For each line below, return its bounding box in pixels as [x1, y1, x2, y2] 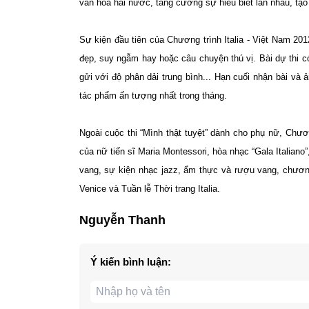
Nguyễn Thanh [79, 212, 166, 227]
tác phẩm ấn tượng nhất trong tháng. [79, 90, 227, 101]
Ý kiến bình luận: [90, 255, 171, 268]
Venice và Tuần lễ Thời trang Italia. [79, 183, 223, 194]
